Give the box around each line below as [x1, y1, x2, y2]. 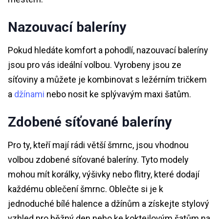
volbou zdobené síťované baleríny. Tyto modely [8, 154, 189, 165]
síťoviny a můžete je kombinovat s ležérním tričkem [8, 74, 207, 85]
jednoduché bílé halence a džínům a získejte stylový [8, 198, 209, 209]
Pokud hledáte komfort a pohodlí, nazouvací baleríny [8, 45, 208, 56]
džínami [14, 89, 44, 100]
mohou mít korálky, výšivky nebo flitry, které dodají [8, 169, 199, 180]
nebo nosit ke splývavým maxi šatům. [44, 89, 191, 100]
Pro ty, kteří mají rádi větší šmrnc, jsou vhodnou [8, 140, 189, 151]
